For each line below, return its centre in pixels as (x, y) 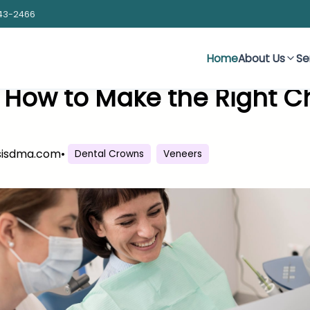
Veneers (183, 154)
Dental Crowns (109, 154)
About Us (261, 58)
